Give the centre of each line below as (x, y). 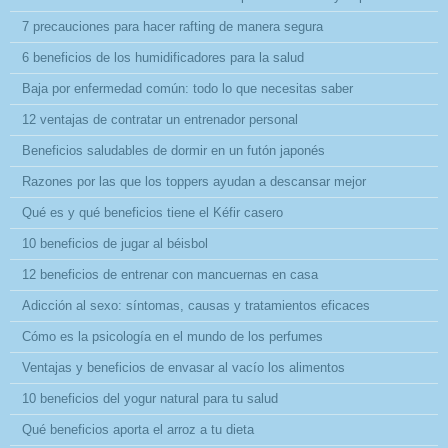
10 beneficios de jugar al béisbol (115, 243)
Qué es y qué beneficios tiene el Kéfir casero (152, 212)
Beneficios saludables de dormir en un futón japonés (173, 150)
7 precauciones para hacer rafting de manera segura (172, 26)
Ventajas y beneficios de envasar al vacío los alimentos (183, 367)
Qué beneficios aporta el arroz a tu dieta (138, 429)
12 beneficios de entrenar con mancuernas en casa (170, 274)
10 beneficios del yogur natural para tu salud (150, 398)
